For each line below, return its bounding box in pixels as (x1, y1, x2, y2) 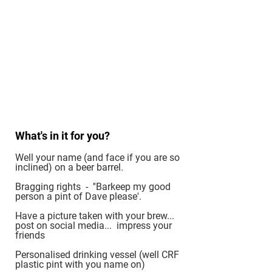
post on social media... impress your (15, 220, 172, 231)
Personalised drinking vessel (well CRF (15, 249, 179, 260)
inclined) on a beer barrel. (15, 161, 123, 173)
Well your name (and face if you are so (15, 152, 180, 163)
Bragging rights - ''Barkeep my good (15, 181, 171, 192)
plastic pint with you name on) (15, 259, 145, 270)
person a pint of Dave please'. (15, 191, 141, 202)
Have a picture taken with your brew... (15, 210, 174, 222)
